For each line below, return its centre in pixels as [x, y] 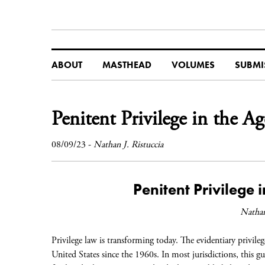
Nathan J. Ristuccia [128, 145]
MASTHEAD [127, 65]
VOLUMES [193, 65]
